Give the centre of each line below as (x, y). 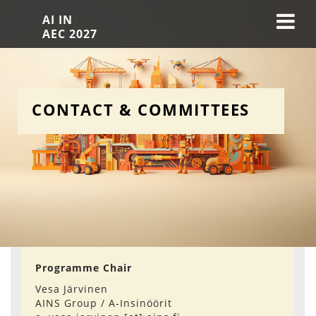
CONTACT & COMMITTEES (141, 109)
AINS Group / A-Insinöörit (104, 303)
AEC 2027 (70, 34)
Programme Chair (84, 268)
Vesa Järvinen (72, 289)
